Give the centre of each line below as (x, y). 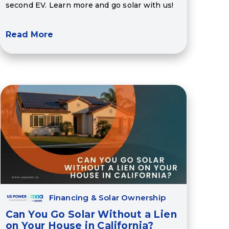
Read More (29, 35)
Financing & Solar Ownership (107, 198)
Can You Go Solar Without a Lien (91, 215)
